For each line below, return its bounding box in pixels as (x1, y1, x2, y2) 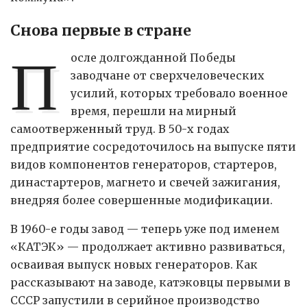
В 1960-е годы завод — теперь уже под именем (10, 222, 280, 236)
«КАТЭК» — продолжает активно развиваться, (10, 240, 285, 254)
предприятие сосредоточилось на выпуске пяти (10, 140, 296, 154)
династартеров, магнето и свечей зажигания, (10, 175, 280, 190)
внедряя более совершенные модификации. (10, 193, 273, 208)
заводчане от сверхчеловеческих (71, 69, 265, 83)
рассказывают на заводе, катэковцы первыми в (10, 275, 291, 290)
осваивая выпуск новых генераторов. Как (10, 258, 258, 272)
